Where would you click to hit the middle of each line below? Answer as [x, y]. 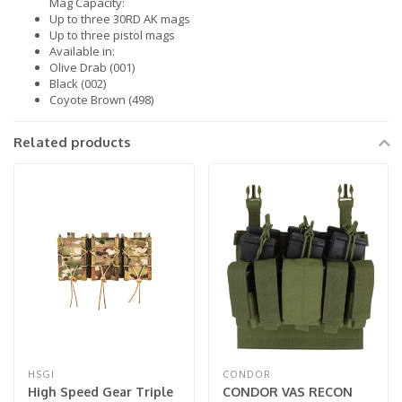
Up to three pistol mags [112, 35]
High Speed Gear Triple [100, 391]
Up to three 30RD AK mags [120, 19]
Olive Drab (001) [92, 68]
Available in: [82, 52]
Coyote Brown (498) [101, 100]
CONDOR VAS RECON [287, 391]
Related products [72, 143]
